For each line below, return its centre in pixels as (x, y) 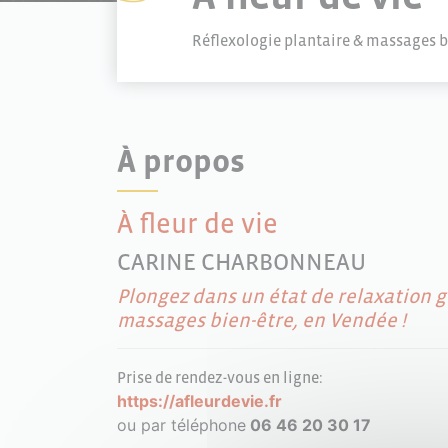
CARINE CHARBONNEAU (241, 261)
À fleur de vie (197, 223)
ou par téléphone (181, 425)
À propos (181, 161)
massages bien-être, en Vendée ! (263, 320)
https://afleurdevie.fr (199, 401)
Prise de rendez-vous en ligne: (220, 377)
